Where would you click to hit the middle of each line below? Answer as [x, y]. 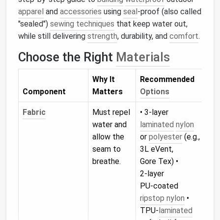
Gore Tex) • [159, 161]
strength [102, 36]
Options [155, 92]
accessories [81, 12]
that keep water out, [151, 24]
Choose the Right [67, 57]
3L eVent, [157, 149]
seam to [107, 149]
